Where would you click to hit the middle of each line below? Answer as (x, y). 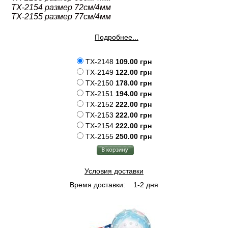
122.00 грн (133, 72)
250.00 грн (133, 136)
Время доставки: (97, 185)
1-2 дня (145, 185)
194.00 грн (133, 94)
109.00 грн (133, 62)
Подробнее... (117, 37)
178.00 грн (133, 83)
